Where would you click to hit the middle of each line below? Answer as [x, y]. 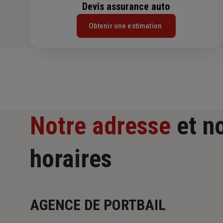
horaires [71, 159]
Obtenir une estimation [125, 26]
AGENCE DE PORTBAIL [98, 205]
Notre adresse [100, 126]
